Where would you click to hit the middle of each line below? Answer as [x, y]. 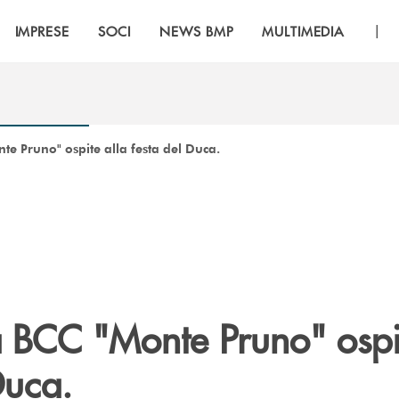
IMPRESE [42, 31]
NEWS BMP [196, 31]
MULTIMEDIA [303, 31]
